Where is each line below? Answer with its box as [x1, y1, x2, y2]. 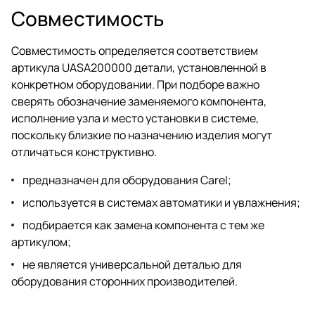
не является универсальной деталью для [22, 256, 242, 272]
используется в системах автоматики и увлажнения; [22, 194, 300, 210]
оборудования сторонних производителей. [11, 273, 238, 289]
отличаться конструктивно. [11, 143, 157, 160]
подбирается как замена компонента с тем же [22, 217, 264, 233]
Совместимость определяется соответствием [11, 42, 258, 58]
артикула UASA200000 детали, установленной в [11, 59, 266, 75]
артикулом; [11, 233, 71, 250]
